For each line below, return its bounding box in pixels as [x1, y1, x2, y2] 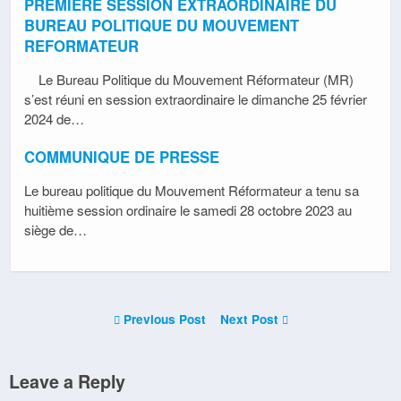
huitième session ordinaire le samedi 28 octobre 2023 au [24, 200, 352, 220]
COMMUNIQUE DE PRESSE [24, 145, 219, 167]
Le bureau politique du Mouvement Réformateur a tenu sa [24, 181, 359, 200]
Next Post [219, 311, 282, 328]
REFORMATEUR [24, 34, 139, 56]
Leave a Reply [9, 369, 125, 395]
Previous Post [119, 311, 209, 328]
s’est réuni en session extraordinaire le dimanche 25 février [24, 89, 367, 108]
